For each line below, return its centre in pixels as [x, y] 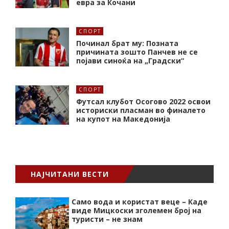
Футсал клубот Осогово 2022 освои [143, 102]
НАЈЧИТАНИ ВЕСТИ [70, 174]
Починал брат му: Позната [127, 43]
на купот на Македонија [123, 119]
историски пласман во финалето [141, 110]
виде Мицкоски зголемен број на [136, 211]
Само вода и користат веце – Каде [140, 202]
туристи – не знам [107, 219]
